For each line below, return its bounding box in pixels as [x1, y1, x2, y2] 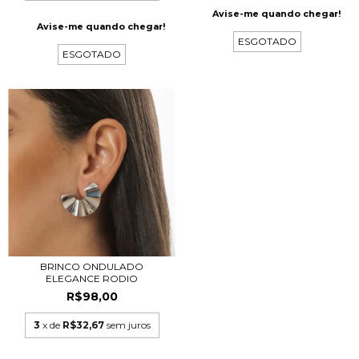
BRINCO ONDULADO [40, 260, 143, 272]
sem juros [106, 318, 151, 331]
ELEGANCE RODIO [46, 272, 138, 284]
